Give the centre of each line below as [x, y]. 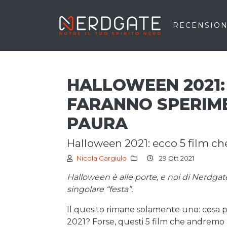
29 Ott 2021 [176, 158]
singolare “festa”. [100, 189]
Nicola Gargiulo [102, 158]
